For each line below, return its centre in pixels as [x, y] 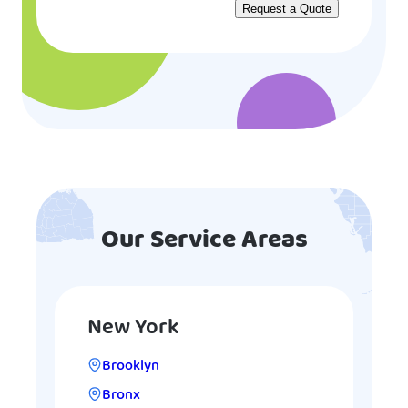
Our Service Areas [204, 241]
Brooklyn [131, 367]
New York [133, 328]
